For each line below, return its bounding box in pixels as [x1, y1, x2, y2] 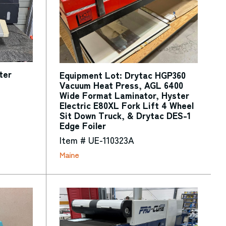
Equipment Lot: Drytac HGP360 [59, 68, 186, 82]
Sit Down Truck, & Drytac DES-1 [59, 108, 191, 122]
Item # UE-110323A [59, 133, 134, 147]
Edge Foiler [59, 119, 106, 132]
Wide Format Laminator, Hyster [59, 88, 189, 102]
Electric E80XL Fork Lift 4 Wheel [59, 98, 194, 112]
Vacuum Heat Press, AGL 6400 [59, 78, 183, 92]
